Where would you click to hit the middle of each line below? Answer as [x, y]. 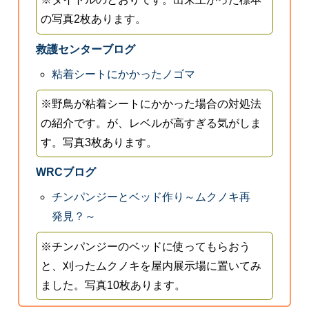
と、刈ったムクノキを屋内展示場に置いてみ [151, 266]
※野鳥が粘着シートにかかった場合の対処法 [151, 104]
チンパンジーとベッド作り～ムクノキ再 [151, 197]
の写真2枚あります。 [94, 19]
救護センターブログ [85, 49]
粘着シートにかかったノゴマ [124, 74]
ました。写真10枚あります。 [113, 285]
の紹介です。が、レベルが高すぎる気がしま [151, 123]
